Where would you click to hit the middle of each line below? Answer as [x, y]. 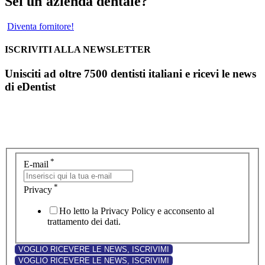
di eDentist [30, 87]
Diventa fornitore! [41, 26]
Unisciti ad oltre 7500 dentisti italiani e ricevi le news [130, 74]
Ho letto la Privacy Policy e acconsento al [137, 211]
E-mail [36, 164]
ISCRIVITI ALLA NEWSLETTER [78, 49]
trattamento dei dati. [84, 222]
